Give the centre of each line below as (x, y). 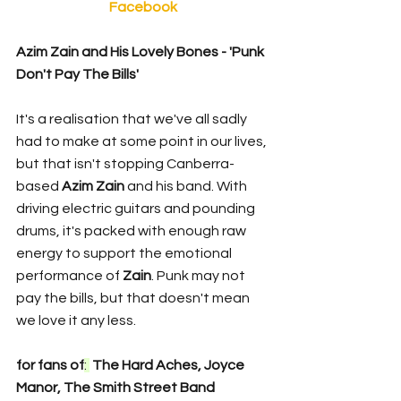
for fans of (50, 365)
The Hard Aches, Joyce (168, 365)
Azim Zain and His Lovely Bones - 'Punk (141, 51)
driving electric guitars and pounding (137, 208)
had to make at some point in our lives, (143, 141)
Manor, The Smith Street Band (115, 387)
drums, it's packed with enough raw (132, 230)
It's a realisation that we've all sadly (133, 119)
